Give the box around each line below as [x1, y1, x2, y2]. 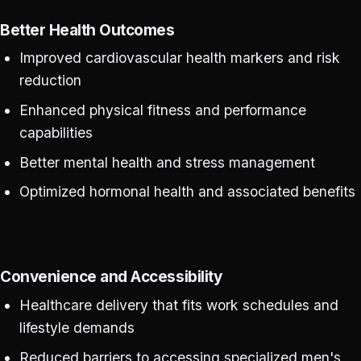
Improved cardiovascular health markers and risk [19, 49, 340, 67]
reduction [19, 72, 81, 89]
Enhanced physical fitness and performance [19, 101, 306, 118]
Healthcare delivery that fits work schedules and [19, 296, 338, 313]
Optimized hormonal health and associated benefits [19, 183, 355, 201]
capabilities [19, 123, 93, 141]
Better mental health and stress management [19, 153, 315, 171]
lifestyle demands [19, 318, 135, 336]
